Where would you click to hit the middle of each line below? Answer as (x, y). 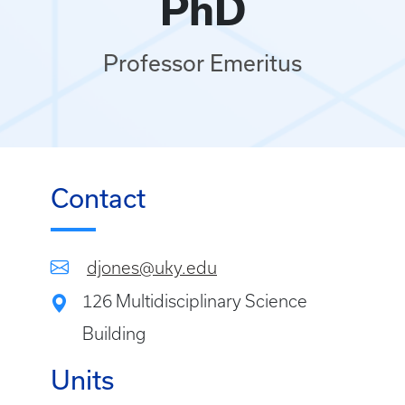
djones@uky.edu (152, 268)
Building (114, 334)
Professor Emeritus (202, 63)
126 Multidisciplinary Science (195, 301)
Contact (98, 198)
